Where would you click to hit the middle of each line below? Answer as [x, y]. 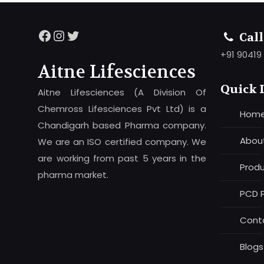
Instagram [89, 35]
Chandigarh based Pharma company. [122, 126]
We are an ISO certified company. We [122, 142]
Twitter [89, 35]
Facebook [72, 35]
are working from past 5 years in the [122, 159]
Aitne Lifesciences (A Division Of [122, 93]
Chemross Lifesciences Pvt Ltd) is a [122, 109]
